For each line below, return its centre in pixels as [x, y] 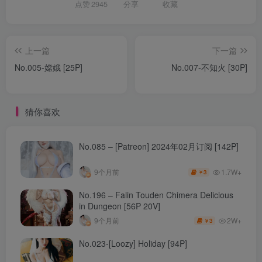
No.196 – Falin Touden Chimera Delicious [156, 194]
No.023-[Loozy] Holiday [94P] [133, 243]
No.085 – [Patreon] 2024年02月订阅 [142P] [159, 146]
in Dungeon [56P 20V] [120, 206]
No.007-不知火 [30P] [209, 67]
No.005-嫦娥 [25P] [49, 67]
